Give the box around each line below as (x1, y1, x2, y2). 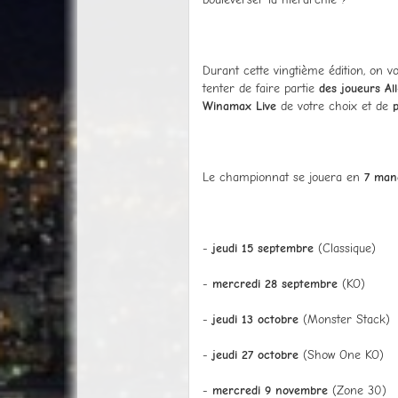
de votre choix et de (276, 98, 393, 114)
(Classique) (314, 240, 376, 256)
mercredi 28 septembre (212, 275, 338, 291)
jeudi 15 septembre (212, 240, 314, 256)
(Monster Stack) (298, 311, 390, 327)
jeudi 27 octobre (212, 346, 298, 362)
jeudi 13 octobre (212, 311, 298, 327)
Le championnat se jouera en (203, 169, 364, 185)
